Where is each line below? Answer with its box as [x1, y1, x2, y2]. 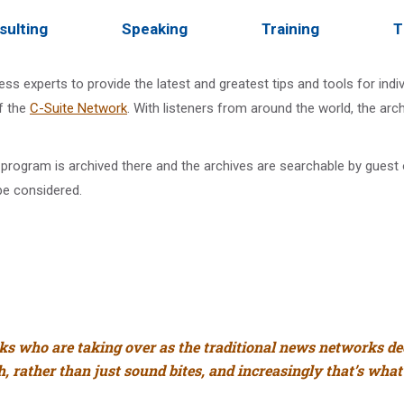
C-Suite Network [30, 100, 127, 116]
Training [262, 20, 319, 38]
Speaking [122, 20, 188, 38]
